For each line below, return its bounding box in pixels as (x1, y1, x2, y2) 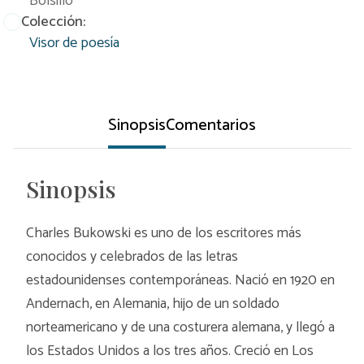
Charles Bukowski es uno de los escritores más (26, 221, 301, 245)
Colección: (21, 9, 85, 34)
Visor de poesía (29, 30, 119, 55)
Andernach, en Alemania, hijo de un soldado (26, 292, 279, 316)
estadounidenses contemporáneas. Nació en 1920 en (26, 268, 335, 292)
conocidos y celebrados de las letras (26, 245, 238, 269)
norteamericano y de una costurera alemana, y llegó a (26, 315, 335, 340)
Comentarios (166, 111, 256, 139)
